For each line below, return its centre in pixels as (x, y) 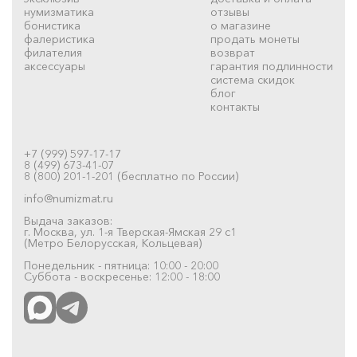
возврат (233, 52)
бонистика (52, 25)
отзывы (230, 12)
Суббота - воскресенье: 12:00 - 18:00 (122, 276)
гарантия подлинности (272, 66)
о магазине (241, 25)
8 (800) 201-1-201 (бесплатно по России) (131, 176)
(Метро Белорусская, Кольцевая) (113, 243)
